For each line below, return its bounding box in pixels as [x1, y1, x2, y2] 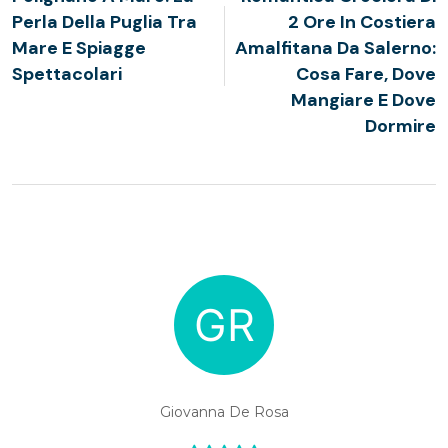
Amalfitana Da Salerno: [235, 36, 436, 60]
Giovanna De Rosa [159, 403, 289, 421]
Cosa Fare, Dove [296, 62, 436, 86]
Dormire [365, 114, 436, 138]
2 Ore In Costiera [288, 10, 436, 34]
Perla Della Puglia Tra [12, 10, 197, 34]
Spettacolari [12, 62, 122, 86]
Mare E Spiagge [12, 36, 146, 60]
